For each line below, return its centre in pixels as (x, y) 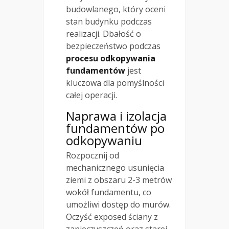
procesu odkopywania (111, 59)
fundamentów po (115, 128)
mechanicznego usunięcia (115, 168)
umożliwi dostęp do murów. (118, 205)
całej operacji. (91, 95)
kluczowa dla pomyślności (115, 83)
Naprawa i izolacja (116, 116)
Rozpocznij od (93, 156)
